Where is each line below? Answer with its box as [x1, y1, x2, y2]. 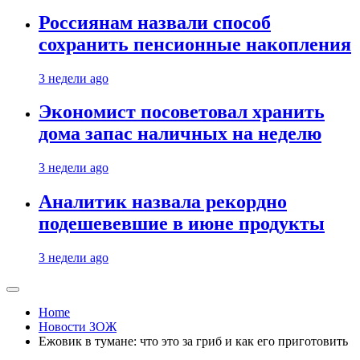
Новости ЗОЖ [39, 320, 117, 334]
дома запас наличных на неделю [39, 123, 321, 145]
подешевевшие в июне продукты [39, 213, 325, 235]
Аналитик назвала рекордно [39, 191, 287, 213]
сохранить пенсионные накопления [39, 33, 351, 55]
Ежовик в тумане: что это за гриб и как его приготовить [39, 334, 348, 349]
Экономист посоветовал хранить [39, 101, 325, 123]
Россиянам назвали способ [39, 11, 271, 33]
